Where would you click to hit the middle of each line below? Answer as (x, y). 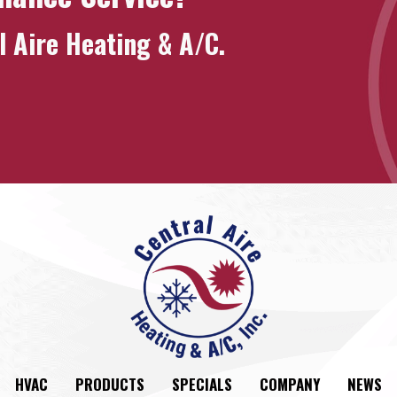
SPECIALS (202, 384)
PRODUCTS (110, 384)
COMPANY (290, 384)
